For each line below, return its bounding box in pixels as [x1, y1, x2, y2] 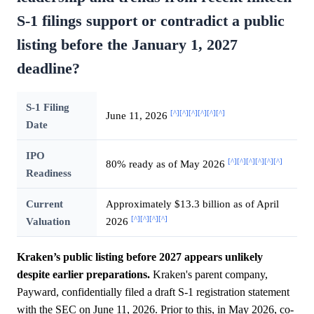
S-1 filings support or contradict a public [17, 12, 285, 29]
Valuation [25, 214, 70, 227]
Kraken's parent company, [150, 268, 268, 280]
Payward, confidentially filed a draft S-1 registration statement [17, 285, 289, 298]
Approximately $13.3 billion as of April [105, 197, 279, 210]
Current [25, 197, 63, 210]
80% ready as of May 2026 [105, 157, 228, 170]
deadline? [17, 60, 80, 77]
